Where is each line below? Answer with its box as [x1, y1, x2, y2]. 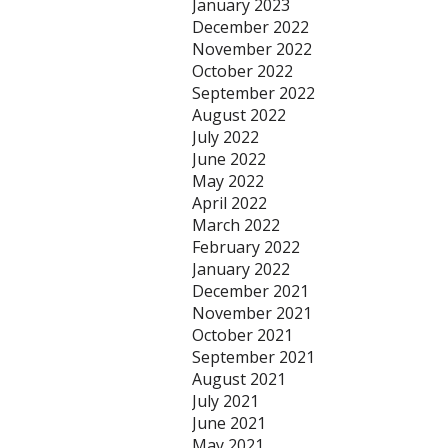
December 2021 [192, 280, 309, 302]
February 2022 [192, 236, 300, 258]
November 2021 [192, 302, 312, 324]
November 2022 [192, 38, 312, 60]
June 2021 [192, 412, 266, 434]
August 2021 [192, 368, 286, 390]
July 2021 [192, 390, 259, 412]
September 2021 [192, 346, 315, 368]
